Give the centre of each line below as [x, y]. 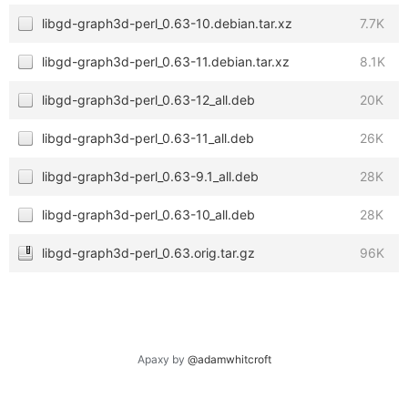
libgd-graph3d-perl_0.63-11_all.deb [148, 138]
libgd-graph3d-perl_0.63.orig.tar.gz [148, 253]
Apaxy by [162, 359]
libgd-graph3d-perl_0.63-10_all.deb [148, 214]
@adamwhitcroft [229, 359]
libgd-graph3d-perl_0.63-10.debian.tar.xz [167, 23]
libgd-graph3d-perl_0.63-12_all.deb [148, 100]
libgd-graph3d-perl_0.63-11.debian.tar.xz [166, 61]
